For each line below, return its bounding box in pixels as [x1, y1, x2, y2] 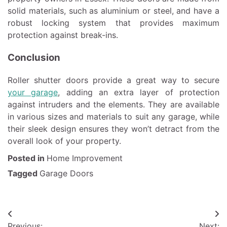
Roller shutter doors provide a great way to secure [8, 75, 219, 86]
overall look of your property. [8, 136, 121, 146]
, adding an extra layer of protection [58, 87, 220, 98]
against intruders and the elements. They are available [8, 99, 219, 110]
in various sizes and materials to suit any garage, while [8, 111, 219, 122]
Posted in [8, 153, 47, 164]
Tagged [8, 168, 40, 179]
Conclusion [8, 51, 60, 63]
